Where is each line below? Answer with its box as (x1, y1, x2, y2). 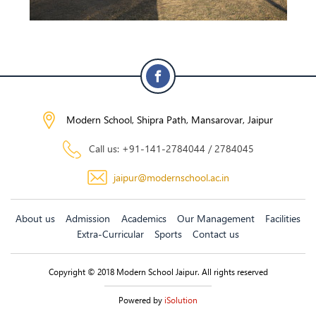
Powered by (119, 294, 164, 305)
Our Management (176, 212, 255, 225)
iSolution (164, 294, 197, 305)
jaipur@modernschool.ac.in (110, 170, 229, 184)
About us (16, 212, 56, 225)
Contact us (193, 227, 240, 241)
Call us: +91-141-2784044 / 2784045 (85, 141, 254, 155)
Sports (154, 227, 182, 241)
